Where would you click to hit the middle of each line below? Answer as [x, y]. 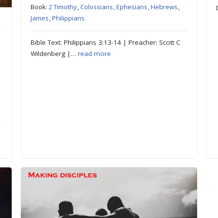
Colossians [96, 7]
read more [94, 54]
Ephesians [132, 7]
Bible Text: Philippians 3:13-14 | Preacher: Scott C [105, 43]
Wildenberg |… [54, 54]
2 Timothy [63, 7]
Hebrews [164, 7]
